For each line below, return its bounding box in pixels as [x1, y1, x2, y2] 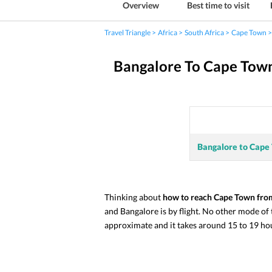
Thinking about [104, 192, 163, 202]
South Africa [185, 28, 224, 37]
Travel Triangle [104, 28, 151, 37]
